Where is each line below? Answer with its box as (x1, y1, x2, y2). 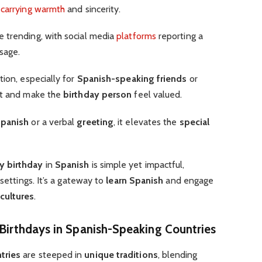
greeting (77, 116, 114, 127)
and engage (163, 174, 214, 186)
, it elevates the (113, 116, 180, 127)
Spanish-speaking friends (77, 73, 187, 85)
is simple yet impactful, (89, 158, 185, 170)
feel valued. (132, 89, 182, 101)
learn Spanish (106, 174, 164, 186)
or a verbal (29, 116, 77, 127)
